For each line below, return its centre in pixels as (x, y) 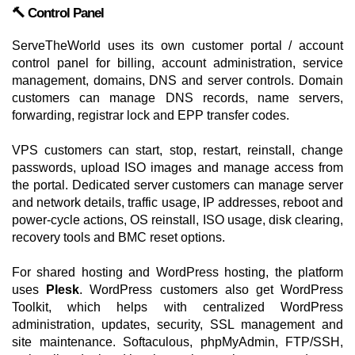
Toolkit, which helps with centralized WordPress (177, 307)
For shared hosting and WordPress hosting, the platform (177, 272)
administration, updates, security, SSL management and (177, 324)
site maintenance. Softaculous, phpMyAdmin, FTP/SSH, (177, 342)
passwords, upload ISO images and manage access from (177, 168)
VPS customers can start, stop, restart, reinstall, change (177, 150)
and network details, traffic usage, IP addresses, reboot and (177, 202)
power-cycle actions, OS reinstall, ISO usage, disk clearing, (177, 220)
